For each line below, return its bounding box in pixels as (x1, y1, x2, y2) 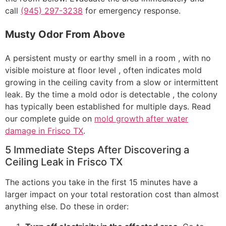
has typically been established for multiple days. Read (5, 101, 211, 111)
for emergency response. (83, 5, 181, 16)
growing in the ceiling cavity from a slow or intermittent (5, 77, 218, 87)
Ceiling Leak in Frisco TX (5, 156, 123, 168)
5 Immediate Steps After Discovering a (5, 144, 189, 156)
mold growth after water (94, 113, 188, 124)
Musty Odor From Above (5, 28, 125, 40)
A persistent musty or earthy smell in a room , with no (5, 52, 211, 63)
